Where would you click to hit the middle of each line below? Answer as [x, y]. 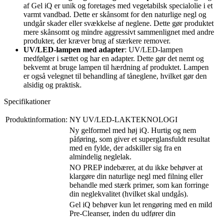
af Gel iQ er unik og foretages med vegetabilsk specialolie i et [118, 5]
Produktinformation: [36, 119]
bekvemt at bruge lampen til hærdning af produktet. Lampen [116, 67]
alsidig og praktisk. [53, 85]
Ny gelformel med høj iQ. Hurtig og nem [133, 130]
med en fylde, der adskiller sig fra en [125, 148]
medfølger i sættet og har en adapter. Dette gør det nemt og [114, 58]
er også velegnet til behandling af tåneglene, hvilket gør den [115, 76]
